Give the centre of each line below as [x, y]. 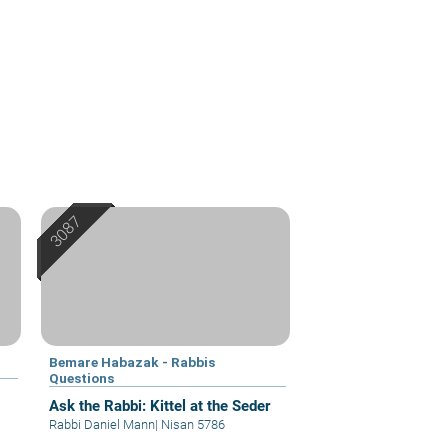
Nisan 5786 [192, 425]
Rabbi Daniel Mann [102, 425]
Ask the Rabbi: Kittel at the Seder [160, 406]
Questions [82, 378]
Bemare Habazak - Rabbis [132, 362]
